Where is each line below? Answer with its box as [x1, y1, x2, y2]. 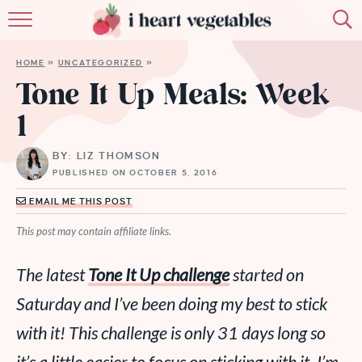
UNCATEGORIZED [57, 58, 144, 67]
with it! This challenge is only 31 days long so [16, 322, 326, 343]
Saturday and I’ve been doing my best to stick [16, 293, 327, 314]
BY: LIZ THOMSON [53, 150, 161, 162]
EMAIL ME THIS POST [27, 196, 133, 206]
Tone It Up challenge [88, 264, 229, 285]
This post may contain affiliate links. [16, 225, 171, 238]
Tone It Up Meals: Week [16, 75, 330, 118]
